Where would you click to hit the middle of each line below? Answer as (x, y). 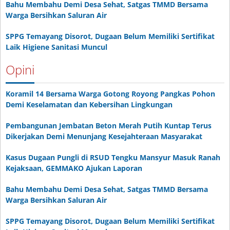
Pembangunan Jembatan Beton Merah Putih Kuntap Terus (109, 125)
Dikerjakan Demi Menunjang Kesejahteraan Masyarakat (104, 136)
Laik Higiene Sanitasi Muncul (56, 47)
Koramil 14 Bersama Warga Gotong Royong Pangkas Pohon (110, 93)
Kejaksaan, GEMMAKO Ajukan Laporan (74, 168)
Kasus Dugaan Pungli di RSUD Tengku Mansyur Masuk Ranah (113, 157)
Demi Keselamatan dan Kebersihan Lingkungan (89, 104)
